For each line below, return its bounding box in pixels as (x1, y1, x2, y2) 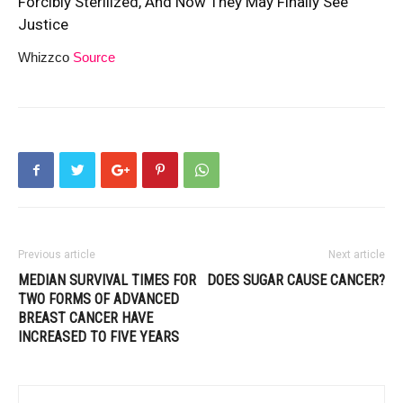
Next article (328, 248, 385, 262)
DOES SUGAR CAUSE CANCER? (207, 272, 385, 290)
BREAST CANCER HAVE (18, 309, 153, 327)
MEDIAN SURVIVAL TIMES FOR (18, 272, 196, 290)
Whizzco (18, 49, 69, 66)
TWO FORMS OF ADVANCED (18, 291, 179, 309)
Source (73, 49, 115, 66)
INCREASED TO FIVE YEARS (18, 328, 179, 346)
